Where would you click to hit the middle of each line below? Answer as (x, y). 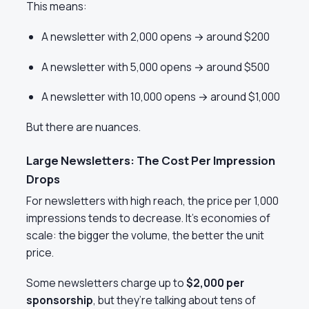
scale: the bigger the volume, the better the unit (145, 236)
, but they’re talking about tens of (175, 300)
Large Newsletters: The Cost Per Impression (151, 160)
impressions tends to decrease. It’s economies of (148, 218)
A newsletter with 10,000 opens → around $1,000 (160, 97)
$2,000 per (215, 282)
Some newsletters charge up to (106, 282)
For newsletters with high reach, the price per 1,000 (152, 201)
